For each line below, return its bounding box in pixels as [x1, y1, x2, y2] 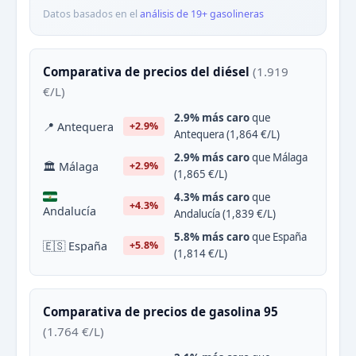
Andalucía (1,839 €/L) [174, 207, 276, 221]
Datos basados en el [43, 7, 140, 21]
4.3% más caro [174, 190, 250, 204]
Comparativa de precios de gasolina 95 [43, 304, 278, 319]
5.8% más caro [174, 230, 250, 244]
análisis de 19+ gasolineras [140, 7, 264, 21]
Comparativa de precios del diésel [43, 64, 253, 79]
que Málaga [250, 150, 308, 164]
